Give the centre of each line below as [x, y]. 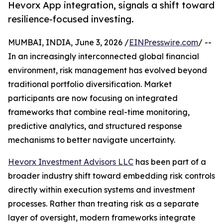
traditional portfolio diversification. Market [90, 84]
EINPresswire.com [164, 43]
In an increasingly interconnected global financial [104, 56]
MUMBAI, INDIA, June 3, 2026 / [68, 43]
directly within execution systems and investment [102, 190]
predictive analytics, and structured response [95, 126]
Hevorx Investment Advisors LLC [71, 162]
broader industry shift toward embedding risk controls [111, 176]
